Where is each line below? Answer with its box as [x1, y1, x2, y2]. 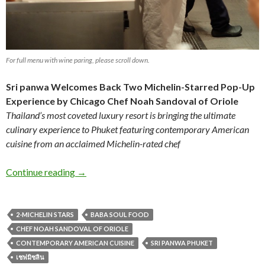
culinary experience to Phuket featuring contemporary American [6, 123, 249, 135]
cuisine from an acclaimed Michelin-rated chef [6, 137, 180, 149]
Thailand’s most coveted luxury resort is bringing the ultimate [6, 109, 235, 121]
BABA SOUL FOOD [91, 210, 149, 218]
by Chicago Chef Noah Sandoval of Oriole [57, 95, 238, 106]
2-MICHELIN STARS [16, 210, 74, 218]
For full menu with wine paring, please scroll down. [6, 55, 150, 64]
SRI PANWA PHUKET [151, 238, 213, 247]
